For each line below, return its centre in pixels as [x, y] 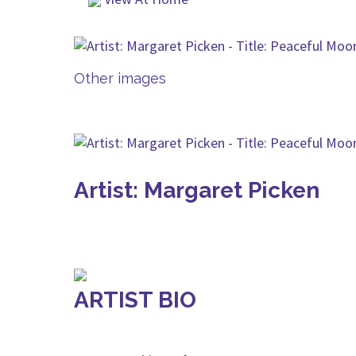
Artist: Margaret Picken [197, 190]
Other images [120, 78]
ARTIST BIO [135, 300]
